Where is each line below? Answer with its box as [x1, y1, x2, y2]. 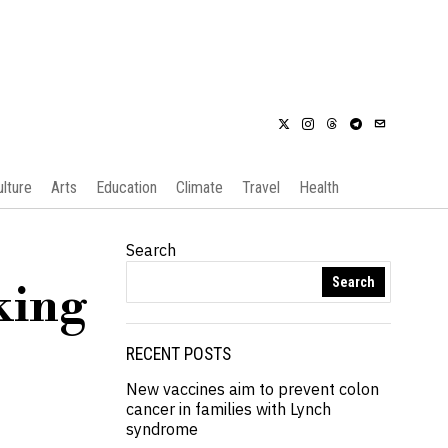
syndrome [126, 419, 198, 439]
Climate [175, 178, 223, 197]
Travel [241, 178, 280, 197]
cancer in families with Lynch [126, 399, 331, 419]
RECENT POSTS [126, 344, 231, 364]
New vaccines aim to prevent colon [126, 379, 379, 399]
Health [298, 178, 339, 197]
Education [95, 178, 157, 197]
